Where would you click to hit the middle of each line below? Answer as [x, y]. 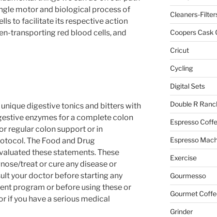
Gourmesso [188, 176]
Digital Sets [187, 86]
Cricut [179, 50]
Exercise [183, 158]
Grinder [181, 212]
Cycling [181, 68]
